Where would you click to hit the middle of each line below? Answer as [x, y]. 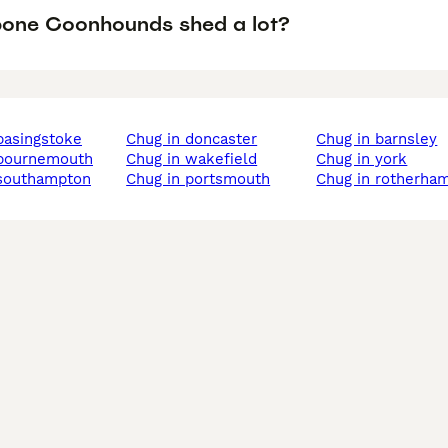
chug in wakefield [197, 159]
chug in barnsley [382, 139]
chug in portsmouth [203, 179]
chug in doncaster [197, 139]
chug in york [367, 159]
